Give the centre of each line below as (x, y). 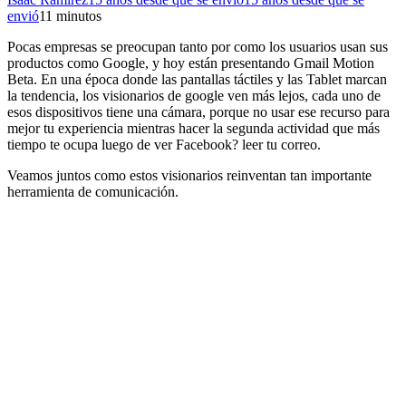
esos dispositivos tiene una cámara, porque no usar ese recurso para (198, 111)
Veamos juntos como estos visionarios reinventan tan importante (189, 175)
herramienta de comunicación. (93, 191)
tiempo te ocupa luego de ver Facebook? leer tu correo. (164, 144)
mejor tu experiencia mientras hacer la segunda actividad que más (193, 128)
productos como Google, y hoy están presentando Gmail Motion (191, 63)
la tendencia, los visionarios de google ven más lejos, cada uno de (194, 95)
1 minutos (73, 15)
